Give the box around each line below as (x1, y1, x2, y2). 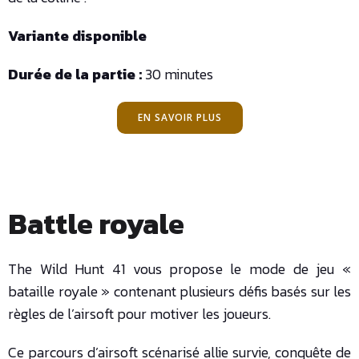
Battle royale (8, 202, 184, 246)
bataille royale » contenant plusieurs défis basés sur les (8, 280, 351, 303)
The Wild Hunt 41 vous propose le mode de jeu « (8, 258, 351, 280)
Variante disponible (8, 25, 147, 47)
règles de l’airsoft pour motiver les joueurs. (8, 303, 271, 325)
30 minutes (142, 63, 213, 86)
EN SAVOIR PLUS (137, 111, 222, 125)
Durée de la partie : (8, 63, 142, 86)
